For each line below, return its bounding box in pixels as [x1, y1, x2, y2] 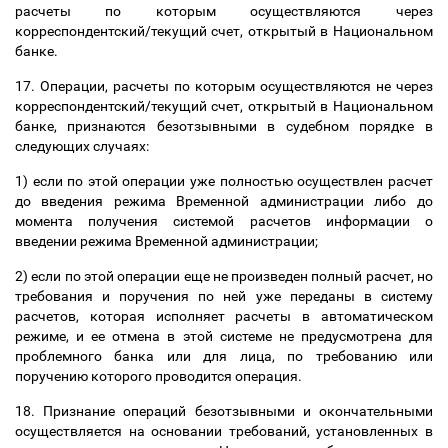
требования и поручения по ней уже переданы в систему [15, 288, 433, 304]
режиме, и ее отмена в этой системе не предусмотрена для [15, 328, 433, 344]
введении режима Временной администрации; [15, 233, 321, 249]
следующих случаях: [15, 138, 152, 154]
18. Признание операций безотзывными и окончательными [15, 403, 433, 419]
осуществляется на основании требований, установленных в [15, 423, 433, 439]
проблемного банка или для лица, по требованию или [15, 348, 433, 364]
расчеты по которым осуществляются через [15, 3, 433, 19]
